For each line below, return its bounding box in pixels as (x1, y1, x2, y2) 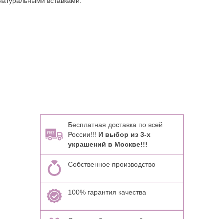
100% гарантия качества (67, 188, 146, 196)
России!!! (67, 131, 98, 138)
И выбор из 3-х (98, 131, 151, 138)
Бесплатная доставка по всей (67, 121, 163, 129)
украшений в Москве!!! (67, 140, 148, 148)
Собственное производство (67, 160, 155, 168)
